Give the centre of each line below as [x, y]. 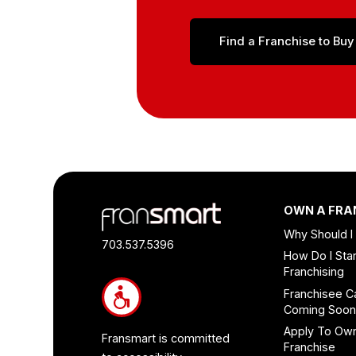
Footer [128, 211]
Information [149, 284]
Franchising [314, 272]
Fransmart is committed [165, 339]
